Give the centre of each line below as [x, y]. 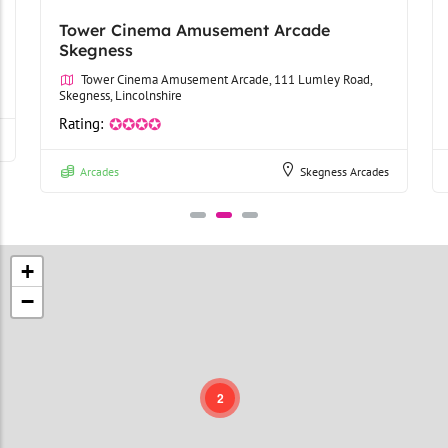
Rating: [81, 124]
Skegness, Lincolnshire [120, 96]
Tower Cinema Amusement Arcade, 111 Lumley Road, [226, 80]
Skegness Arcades [344, 172]
